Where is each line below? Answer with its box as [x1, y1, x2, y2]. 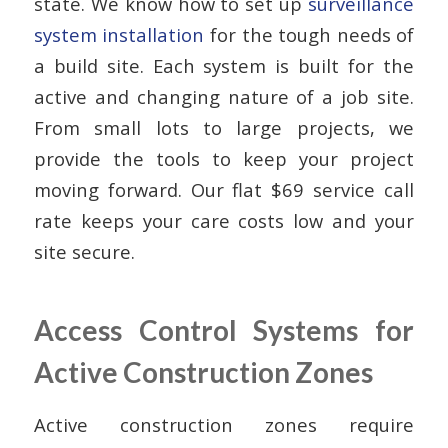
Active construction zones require [33, 411, 415, 437]
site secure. [33, 239, 135, 265]
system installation [33, 22, 205, 48]
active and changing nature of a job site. [33, 84, 415, 110]
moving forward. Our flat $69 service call [33, 177, 415, 203]
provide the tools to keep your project [33, 146, 415, 172]
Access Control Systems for [33, 313, 415, 348]
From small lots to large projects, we [33, 115, 415, 141]
